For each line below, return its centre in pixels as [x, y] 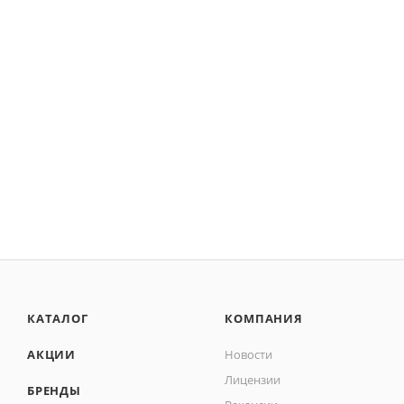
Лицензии [253, 380]
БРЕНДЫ [54, 391]
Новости [249, 355]
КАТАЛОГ [58, 319]
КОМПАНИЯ [264, 319]
